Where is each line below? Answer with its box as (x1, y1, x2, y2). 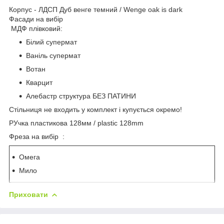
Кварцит (26, 78, 54, 86)
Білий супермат (26, 37, 131, 46)
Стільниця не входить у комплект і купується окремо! (9, 105, 182, 113)
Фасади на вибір (9, 14, 65, 23)
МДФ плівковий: (9, 24, 64, 32)
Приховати (9, 190, 48, 198)
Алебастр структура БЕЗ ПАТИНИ (26, 91, 138, 100)
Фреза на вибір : (9, 132, 66, 140)
